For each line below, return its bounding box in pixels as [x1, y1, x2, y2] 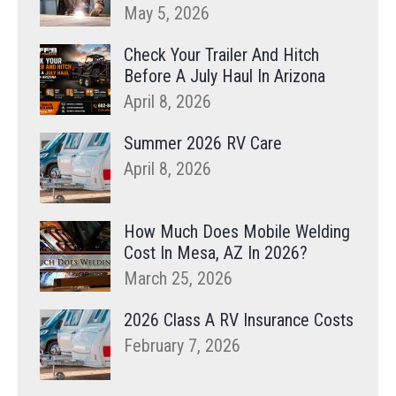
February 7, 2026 [124, 335, 240, 357]
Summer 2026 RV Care [124, 133, 282, 155]
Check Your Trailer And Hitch [124, 44, 319, 66]
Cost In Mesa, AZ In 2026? [124, 242, 308, 264]
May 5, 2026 [124, 3, 209, 25]
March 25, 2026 [124, 268, 232, 290]
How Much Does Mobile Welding [124, 221, 350, 243]
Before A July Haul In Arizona [124, 65, 325, 88]
